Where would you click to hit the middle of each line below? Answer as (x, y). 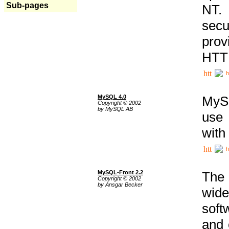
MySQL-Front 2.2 (120, 172)
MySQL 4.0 (112, 97)
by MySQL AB (115, 109)
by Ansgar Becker (120, 185)
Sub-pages (27, 5)
